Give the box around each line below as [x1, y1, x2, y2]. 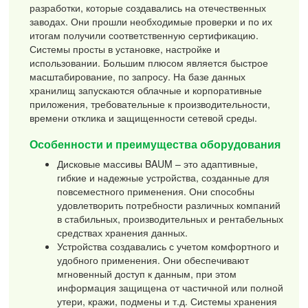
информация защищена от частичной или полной [57, 280, 284, 295]
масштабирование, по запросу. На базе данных [30, 69, 246, 84]
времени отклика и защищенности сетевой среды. [30, 111, 258, 125]
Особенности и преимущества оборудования [30, 136, 281, 153]
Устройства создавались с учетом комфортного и [57, 239, 280, 254]
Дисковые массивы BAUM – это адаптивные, [57, 157, 258, 171]
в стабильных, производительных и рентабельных [57, 212, 284, 226]
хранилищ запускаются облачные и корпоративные [30, 83, 263, 98]
